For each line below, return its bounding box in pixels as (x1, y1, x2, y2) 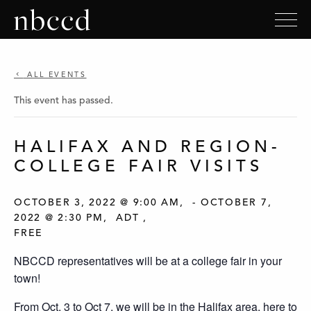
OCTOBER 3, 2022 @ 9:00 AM (14, 197, 180, 208)
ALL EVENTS (23, 72, 87, 79)
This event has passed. (14, 96, 113, 106)
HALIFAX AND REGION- (14, 140, 281, 156)
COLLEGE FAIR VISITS (14, 159, 263, 176)
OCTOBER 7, (200, 197, 272, 208)
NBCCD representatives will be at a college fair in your (14, 252, 282, 269)
